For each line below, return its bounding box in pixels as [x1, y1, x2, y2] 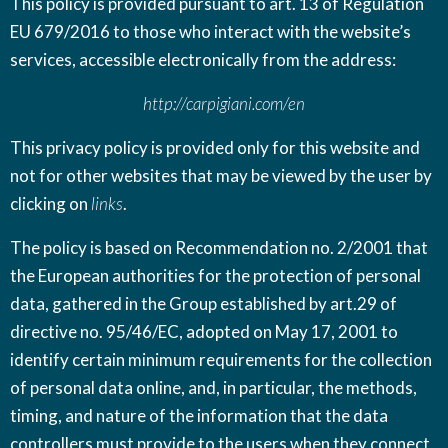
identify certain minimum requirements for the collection [10, 349, 432, 370]
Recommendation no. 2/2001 [175, 237, 393, 258]
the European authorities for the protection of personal [10, 265, 421, 286]
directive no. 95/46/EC [10, 321, 179, 342]
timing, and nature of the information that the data [10, 405, 388, 426]
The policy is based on [10, 237, 175, 258]
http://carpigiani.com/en [143, 93, 305, 114]
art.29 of [330, 293, 397, 314]
